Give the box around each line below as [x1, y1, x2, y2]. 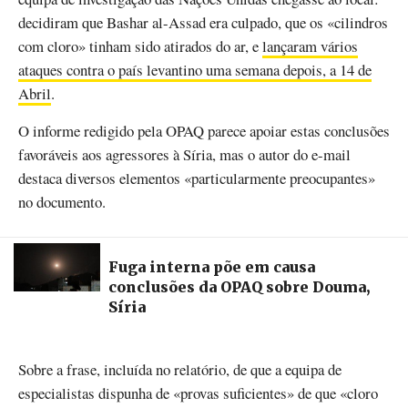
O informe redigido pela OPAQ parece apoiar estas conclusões [18, 120, 390, 142]
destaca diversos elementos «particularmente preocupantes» [18, 168, 375, 189]
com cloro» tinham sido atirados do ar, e [18, 36, 262, 57]
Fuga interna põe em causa [108, 257, 315, 276]
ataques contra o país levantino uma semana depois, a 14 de [18, 59, 372, 81]
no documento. [18, 191, 106, 213]
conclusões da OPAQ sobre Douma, [108, 277, 370, 296]
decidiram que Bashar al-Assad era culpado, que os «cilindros [18, 12, 388, 34]
